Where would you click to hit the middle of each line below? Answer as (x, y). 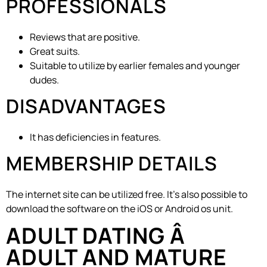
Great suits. (55, 52)
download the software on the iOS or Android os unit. (119, 209)
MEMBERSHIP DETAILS (112, 164)
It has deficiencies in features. (95, 137)
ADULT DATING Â (96, 235)
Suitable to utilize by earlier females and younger (135, 66)
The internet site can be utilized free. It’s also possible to (127, 195)
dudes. (44, 80)
